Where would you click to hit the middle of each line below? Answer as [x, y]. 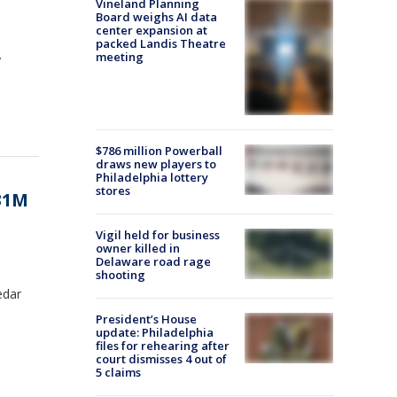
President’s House [146, 319]
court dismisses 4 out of [161, 359]
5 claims [118, 373]
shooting [121, 275]
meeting [120, 57]
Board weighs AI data [156, 17]
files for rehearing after [163, 346]
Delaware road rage [153, 262]
